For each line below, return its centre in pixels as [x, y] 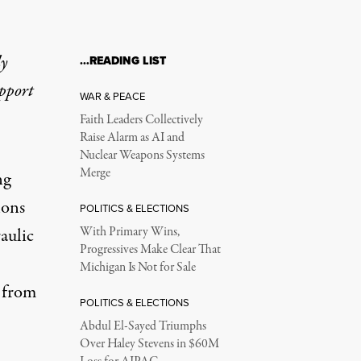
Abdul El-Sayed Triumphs [143, 326]
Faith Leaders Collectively [141, 120]
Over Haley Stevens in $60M [149, 344]
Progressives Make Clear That [150, 250]
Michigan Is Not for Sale [137, 268]
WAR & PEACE [112, 96]
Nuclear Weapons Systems [142, 156]
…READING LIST [122, 61]
